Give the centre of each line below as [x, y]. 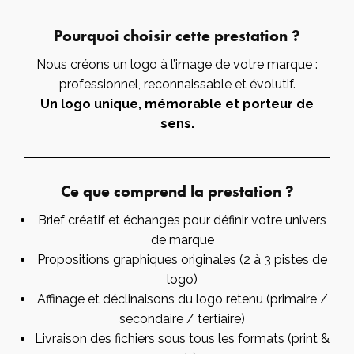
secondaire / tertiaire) [182, 318]
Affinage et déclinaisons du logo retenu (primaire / [182, 299]
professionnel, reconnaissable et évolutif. [177, 84]
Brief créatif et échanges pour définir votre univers [182, 220]
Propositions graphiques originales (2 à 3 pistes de [182, 259]
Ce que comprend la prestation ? [177, 191]
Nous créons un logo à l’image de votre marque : [177, 64]
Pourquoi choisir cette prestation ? [177, 35]
